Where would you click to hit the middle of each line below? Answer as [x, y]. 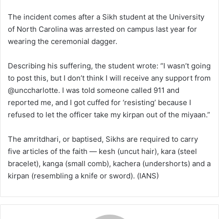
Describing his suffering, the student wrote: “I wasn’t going [109, 66]
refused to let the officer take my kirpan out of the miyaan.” [109, 115]
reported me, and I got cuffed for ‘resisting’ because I [99, 103]
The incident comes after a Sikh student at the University [106, 17]
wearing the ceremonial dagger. [63, 42]
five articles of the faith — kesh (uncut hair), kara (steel [102, 152]
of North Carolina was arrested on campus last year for [102, 29]
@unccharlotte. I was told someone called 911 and [94, 90]
